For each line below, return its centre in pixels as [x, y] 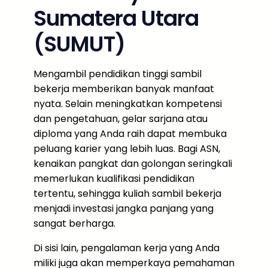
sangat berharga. [74, 223]
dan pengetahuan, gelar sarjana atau [121, 119]
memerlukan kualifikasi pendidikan [114, 179]
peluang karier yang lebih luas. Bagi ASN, [127, 149]
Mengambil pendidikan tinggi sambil [118, 74]
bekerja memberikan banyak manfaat [124, 89]
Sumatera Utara [116, 18]
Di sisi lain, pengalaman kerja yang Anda [127, 248]
